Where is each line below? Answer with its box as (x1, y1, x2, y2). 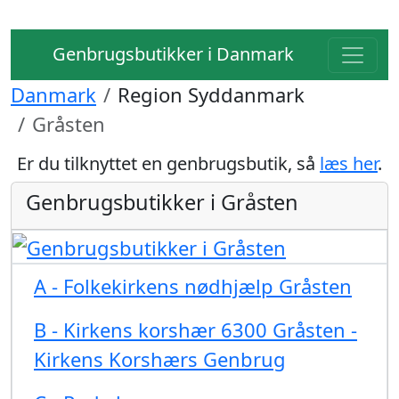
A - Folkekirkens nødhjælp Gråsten (34, 272, 352, 299)
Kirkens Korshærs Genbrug (34, 345, 286, 372)
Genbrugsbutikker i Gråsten (26, 188, 298, 216)
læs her (320, 151, 378, 175)
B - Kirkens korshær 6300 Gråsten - (34, 315, 357, 343)
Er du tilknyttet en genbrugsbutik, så (17, 151, 320, 175)
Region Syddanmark (118, 81, 305, 108)
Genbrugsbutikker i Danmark (48, 42, 294, 66)
